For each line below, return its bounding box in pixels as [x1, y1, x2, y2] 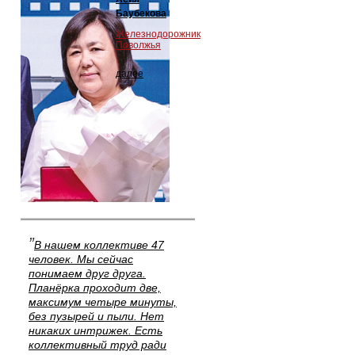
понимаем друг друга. [29, 267, 146, 280]
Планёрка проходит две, [29, 281, 161, 294]
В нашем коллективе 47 [34, 239, 164, 251]
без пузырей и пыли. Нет [29, 310, 164, 323]
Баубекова [116, 8, 166, 19]
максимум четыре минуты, [29, 296, 177, 308]
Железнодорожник [116, 29, 200, 40]
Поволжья [116, 40, 161, 51]
